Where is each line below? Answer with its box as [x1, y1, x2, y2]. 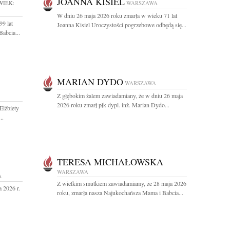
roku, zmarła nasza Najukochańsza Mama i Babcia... [57, 188, 183, 197]
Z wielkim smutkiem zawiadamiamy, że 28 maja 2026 [57, 179, 186, 187]
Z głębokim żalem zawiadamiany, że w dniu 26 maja [57, 91, 183, 100]
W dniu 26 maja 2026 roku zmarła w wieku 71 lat [57, 11, 177, 20]
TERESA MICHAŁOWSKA [57, 156, 163, 168]
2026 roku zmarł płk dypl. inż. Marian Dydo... [57, 101, 169, 109]
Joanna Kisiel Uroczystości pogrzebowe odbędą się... [57, 21, 186, 29]
